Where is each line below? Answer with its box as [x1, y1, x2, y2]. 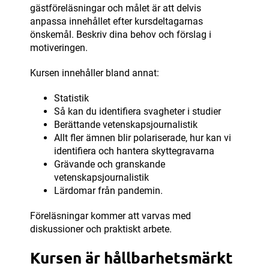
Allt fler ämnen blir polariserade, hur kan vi [54, 132, 231, 144]
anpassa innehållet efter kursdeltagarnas [30, 16, 203, 28]
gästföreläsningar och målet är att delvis [30, 2, 201, 14]
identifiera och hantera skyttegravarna [54, 145, 214, 157]
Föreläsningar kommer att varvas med [30, 210, 191, 222]
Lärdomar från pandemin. [54, 185, 163, 197]
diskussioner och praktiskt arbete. [30, 223, 172, 235]
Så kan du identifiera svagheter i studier [54, 106, 221, 118]
